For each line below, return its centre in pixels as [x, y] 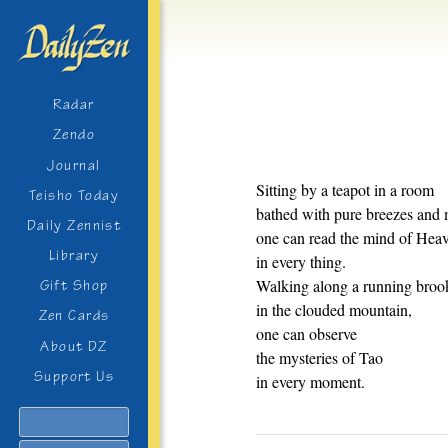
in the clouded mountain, [334, 310]
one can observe [306, 334]
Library [74, 256]
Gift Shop [74, 286]
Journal [74, 165]
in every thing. [301, 262]
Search [93, 419]
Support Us [74, 376]
